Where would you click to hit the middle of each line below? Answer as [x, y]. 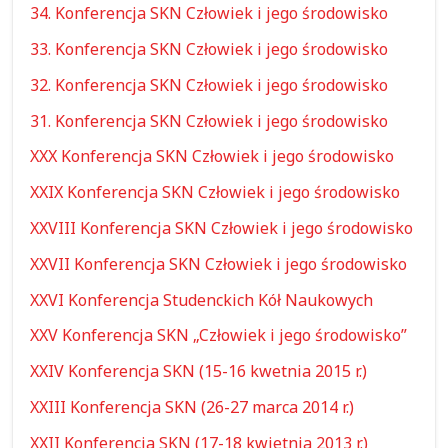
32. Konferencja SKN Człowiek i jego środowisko [209, 84]
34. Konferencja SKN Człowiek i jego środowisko [209, 13]
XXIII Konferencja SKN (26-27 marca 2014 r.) [192, 407]
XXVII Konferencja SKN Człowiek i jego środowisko [219, 263]
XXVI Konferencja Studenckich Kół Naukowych [202, 299]
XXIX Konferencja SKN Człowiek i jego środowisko [215, 192]
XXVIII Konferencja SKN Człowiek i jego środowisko [222, 228]
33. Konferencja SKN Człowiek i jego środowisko [209, 48]
